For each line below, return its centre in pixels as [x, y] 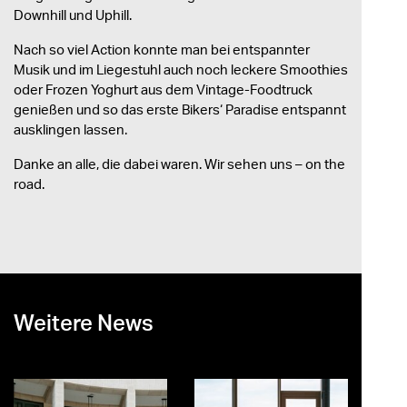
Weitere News [84, 323]
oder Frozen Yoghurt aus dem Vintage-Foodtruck [163, 89]
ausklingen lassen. [70, 129]
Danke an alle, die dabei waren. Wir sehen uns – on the [179, 164]
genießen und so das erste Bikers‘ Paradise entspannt [180, 109]
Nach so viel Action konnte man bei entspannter [162, 50]
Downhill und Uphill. [73, 15]
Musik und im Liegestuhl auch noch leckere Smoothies [181, 69]
